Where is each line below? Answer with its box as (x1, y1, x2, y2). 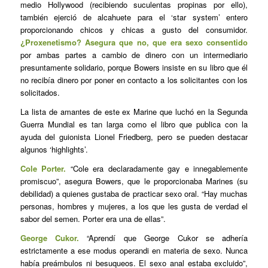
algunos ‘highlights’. (20, 143, 88, 155)
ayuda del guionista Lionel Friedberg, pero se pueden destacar (20, 130, 248, 142)
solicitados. (20, 86, 60, 98)
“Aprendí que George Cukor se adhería (79, 232, 248, 244)
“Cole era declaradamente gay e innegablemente (66, 163, 248, 175)
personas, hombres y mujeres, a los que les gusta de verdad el (20, 200, 248, 212)
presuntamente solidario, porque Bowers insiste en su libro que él (20, 61, 248, 73)
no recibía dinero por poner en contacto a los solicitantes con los (20, 74, 248, 86)
